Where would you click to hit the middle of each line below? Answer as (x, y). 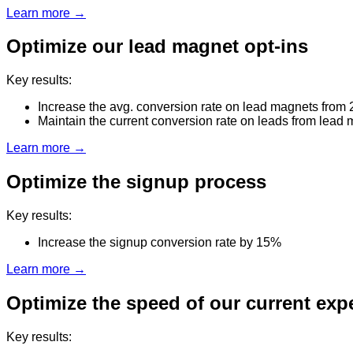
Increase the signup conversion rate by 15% (160, 243)
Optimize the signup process (136, 182)
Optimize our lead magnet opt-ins (157, 46)
